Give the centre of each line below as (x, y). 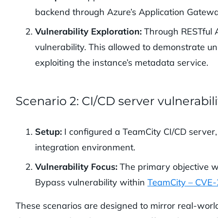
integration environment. (85, 147)
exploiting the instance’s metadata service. (122, 63)
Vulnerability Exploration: (90, 32)
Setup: (50, 132)
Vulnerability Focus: (77, 167)
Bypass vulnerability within (91, 182)
